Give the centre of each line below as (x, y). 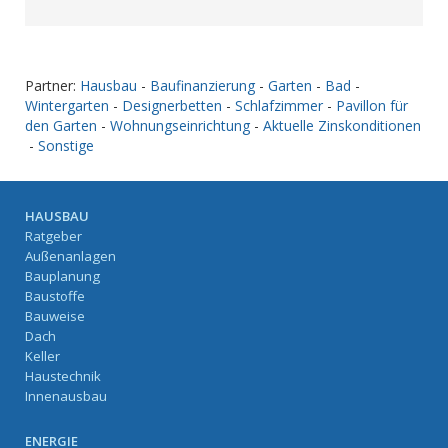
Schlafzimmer (279, 105)
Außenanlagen (70, 256)
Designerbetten (172, 105)
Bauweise (55, 316)
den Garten (61, 125)
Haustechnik (63, 376)
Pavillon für (372, 105)
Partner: (52, 85)
